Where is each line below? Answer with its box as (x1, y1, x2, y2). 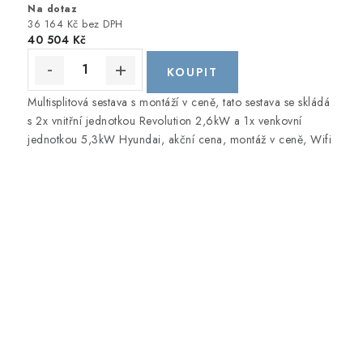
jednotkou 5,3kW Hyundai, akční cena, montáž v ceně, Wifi (28, 130, 331, 147)
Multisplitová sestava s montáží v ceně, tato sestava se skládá (28, 93, 330, 110)
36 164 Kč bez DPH (28, 15, 123, 32)
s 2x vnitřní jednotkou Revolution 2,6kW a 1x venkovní (28, 112, 302, 129)
